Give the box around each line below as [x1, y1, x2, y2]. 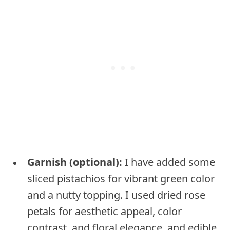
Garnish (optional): [27, 155, 122, 169]
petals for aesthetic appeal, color [27, 204, 182, 218]
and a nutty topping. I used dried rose [27, 187, 205, 202]
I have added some [122, 155, 215, 169]
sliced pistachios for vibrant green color [27, 171, 215, 185]
